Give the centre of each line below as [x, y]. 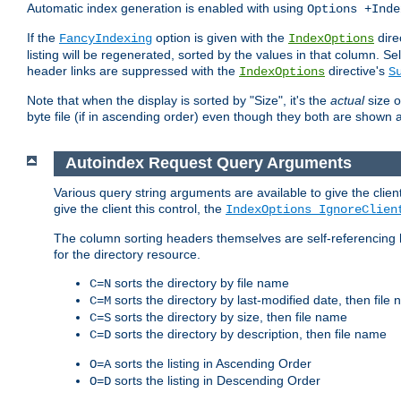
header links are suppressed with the [133, 71]
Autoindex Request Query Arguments [208, 163]
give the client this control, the [140, 208]
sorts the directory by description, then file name [249, 333]
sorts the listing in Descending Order [216, 380]
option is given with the [220, 38]
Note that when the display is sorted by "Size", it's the [179, 101]
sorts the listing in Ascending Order [211, 363]
